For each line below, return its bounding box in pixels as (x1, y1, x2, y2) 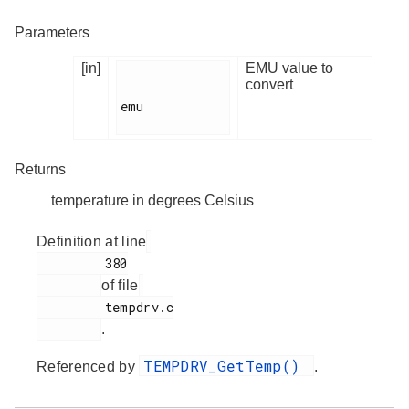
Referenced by (37, 359, 140, 375)
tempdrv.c (37, 299, 105, 317)
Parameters (15, 25, 89, 41)
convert (246, 77, 293, 93)
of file (101, 278, 139, 294)
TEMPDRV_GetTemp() (143, 356, 309, 376)
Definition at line (37, 234, 147, 250)
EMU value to (246, 60, 333, 77)
